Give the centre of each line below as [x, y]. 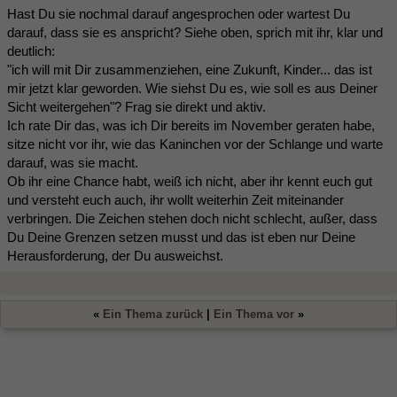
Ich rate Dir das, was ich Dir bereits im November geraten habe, [191, 126]
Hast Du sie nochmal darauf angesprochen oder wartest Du [179, 14]
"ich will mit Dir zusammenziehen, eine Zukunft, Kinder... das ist [190, 70]
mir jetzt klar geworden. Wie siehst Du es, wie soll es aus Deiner [192, 89]
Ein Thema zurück [153, 315]
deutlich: [31, 51]
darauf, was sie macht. [73, 163]
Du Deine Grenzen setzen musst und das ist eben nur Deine [181, 237]
